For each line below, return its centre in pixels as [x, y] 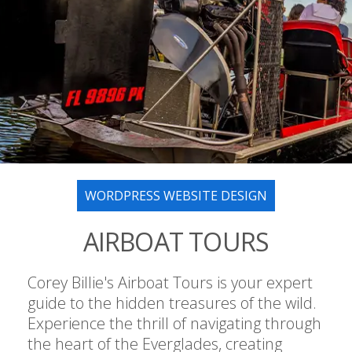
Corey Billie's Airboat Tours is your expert [170, 282]
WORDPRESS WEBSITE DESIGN [176, 195]
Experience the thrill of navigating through [174, 323]
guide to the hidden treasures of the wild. [172, 302]
